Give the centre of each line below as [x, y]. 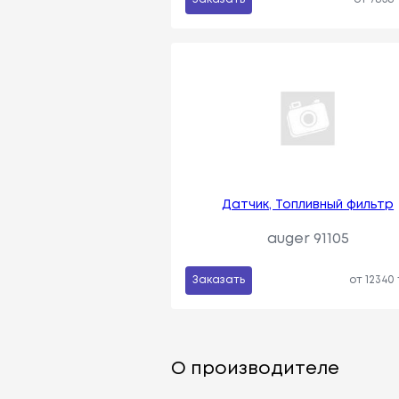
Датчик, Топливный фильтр [308, 204]
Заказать [219, 280]
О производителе [255, 369]
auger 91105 [308, 239]
